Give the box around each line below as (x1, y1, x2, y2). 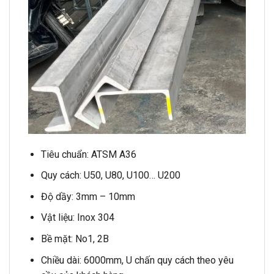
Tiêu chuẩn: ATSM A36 (40, 148, 136, 160)
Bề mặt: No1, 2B (40, 233, 109, 245)
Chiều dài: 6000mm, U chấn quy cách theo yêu (40, 254, 234, 266)
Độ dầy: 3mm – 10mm (40, 190, 135, 202)
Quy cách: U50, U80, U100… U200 (40, 169, 180, 182)
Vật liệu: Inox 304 (40, 212, 114, 224)
